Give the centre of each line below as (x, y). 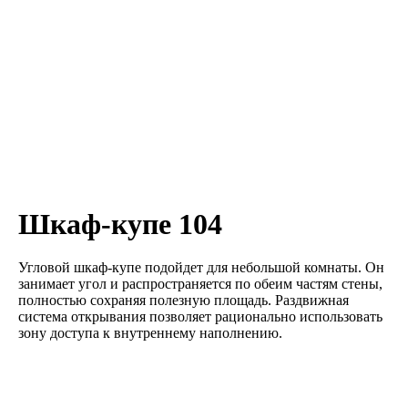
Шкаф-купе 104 (120, 224)
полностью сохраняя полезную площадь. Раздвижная (184, 300)
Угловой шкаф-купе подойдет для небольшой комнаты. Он (201, 267)
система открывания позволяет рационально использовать (200, 316)
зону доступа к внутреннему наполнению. (150, 333)
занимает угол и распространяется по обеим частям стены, (200, 284)
